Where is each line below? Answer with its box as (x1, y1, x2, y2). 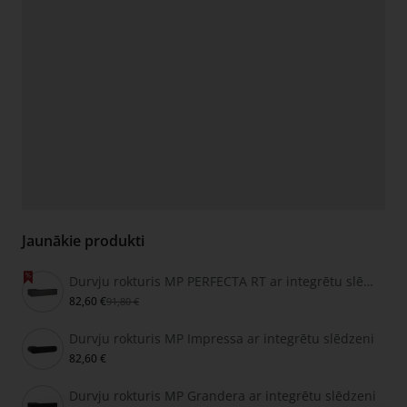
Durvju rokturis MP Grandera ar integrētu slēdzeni (69, 387, 376, 405)
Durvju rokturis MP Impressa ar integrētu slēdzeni (69, 330, 374, 348)
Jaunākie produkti (22, 231, 144, 252)
